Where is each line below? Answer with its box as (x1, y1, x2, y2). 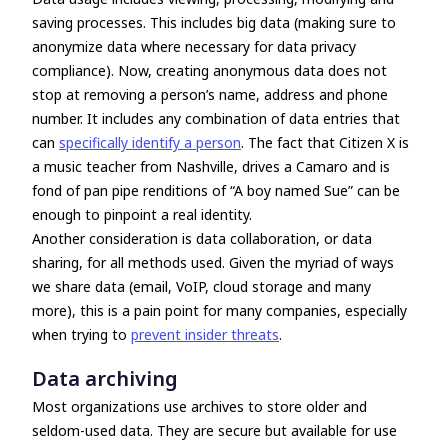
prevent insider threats (131, 325, 279, 344)
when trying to (32, 325, 131, 344)
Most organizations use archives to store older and (32, 397, 367, 416)
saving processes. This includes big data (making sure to (32, 13, 396, 32)
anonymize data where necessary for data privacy (32, 37, 356, 56)
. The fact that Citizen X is (241, 133, 409, 152)
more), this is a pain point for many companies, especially (32, 301, 407, 320)
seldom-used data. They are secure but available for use (32, 421, 397, 440)
